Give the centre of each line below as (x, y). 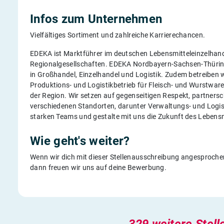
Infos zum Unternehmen (96, 19)
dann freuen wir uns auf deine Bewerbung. (98, 167)
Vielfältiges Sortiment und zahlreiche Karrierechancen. (118, 35)
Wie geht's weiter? (80, 141)
